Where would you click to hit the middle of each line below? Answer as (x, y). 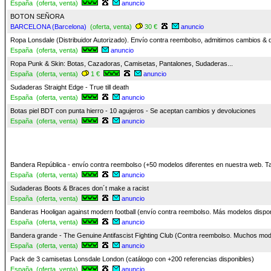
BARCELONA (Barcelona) (48, 27)
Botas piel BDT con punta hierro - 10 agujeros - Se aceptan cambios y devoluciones (133, 111)
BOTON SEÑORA (37, 16)
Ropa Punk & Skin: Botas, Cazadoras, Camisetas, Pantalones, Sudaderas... (122, 64)
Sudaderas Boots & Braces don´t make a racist (80, 188)
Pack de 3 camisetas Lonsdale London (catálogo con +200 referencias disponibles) (132, 259)
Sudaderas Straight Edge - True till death (70, 87)
